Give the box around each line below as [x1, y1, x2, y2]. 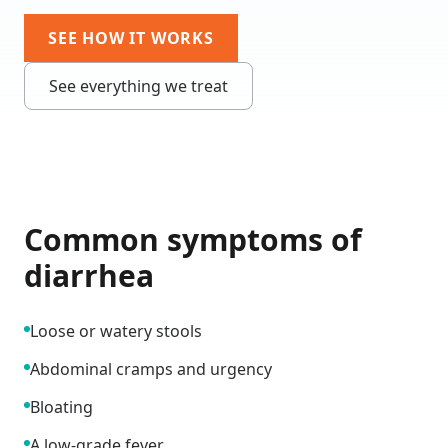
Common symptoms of [24, 219, 362, 260]
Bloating [30, 396, 93, 418]
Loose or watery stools [30, 320, 202, 342]
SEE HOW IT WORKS [48, 27, 214, 49]
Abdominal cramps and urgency [30, 358, 272, 380]
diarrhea [24, 255, 154, 296]
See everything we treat [49, 75, 228, 97]
